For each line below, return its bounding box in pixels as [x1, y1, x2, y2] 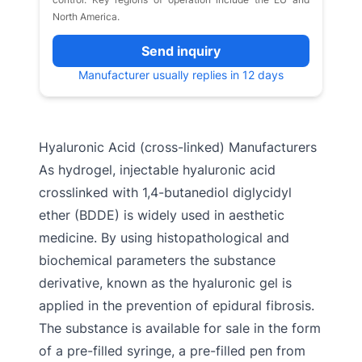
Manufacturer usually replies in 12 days [78, 68, 284, 82]
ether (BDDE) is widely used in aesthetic [39, 207, 284, 223]
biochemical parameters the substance [39, 252, 276, 268]
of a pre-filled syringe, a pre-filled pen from [39, 343, 305, 359]
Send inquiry [141, 43, 221, 59]
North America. [53, 11, 120, 23]
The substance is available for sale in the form [39, 320, 321, 336]
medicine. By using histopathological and [39, 229, 289, 246]
